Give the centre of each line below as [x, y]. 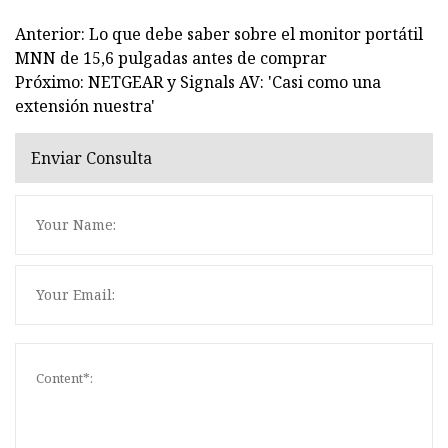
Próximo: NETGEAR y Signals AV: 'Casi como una [198, 81]
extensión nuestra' [85, 105]
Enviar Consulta [91, 158]
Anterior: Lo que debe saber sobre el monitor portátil [219, 33]
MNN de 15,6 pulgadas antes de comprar [171, 57]
